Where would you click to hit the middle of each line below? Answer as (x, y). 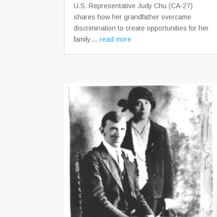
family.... (87, 39)
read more (116, 39)
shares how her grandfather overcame (132, 17)
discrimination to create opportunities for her (141, 28)
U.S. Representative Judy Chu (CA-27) (133, 6)
